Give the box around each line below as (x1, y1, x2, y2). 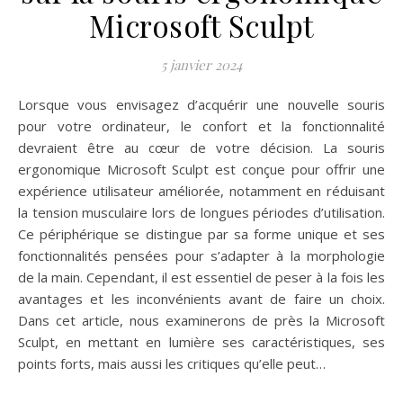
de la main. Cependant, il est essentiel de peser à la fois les (18, 268, 385, 286)
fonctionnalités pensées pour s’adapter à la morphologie (18, 246, 385, 264)
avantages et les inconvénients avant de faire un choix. (18, 290, 385, 308)
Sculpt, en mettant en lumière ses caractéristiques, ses (18, 333, 385, 351)
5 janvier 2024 (161, 56, 242, 74)
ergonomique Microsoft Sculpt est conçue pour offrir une (18, 160, 385, 178)
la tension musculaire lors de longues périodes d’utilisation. (18, 203, 385, 221)
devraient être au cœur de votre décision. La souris (18, 139, 385, 157)
